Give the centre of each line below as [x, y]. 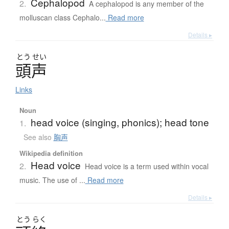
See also [38, 137]
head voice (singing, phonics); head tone [120, 122]
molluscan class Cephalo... [62, 18]
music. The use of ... [52, 180]
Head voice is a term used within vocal [146, 166]
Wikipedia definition [51, 153]
